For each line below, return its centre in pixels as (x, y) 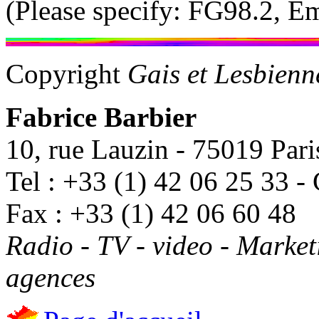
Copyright (67, 73)
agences (51, 277)
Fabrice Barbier (101, 117)
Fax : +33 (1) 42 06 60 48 (151, 213)
